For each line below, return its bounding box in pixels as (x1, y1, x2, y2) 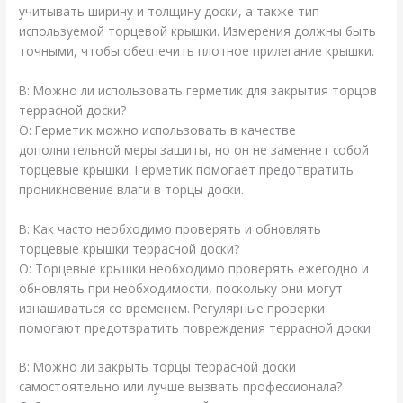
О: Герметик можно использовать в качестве (19, 121, 297, 139)
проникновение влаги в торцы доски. (19, 180, 245, 198)
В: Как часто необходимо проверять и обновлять (19, 219, 322, 237)
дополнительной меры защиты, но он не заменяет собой (19, 140, 370, 158)
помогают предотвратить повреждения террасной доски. (19, 318, 374, 336)
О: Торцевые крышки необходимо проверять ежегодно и (19, 259, 370, 277)
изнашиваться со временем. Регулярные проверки (19, 299, 326, 317)
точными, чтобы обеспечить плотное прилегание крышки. (19, 41, 375, 59)
